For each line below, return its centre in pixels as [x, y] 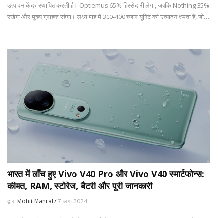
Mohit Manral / [37, 201]
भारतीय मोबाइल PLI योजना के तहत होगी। [54, 27]
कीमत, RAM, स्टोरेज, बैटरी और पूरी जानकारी [80, 186]
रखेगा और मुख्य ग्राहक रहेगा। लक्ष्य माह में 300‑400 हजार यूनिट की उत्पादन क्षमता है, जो [106, 16]
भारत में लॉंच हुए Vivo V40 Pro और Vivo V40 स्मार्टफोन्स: [106, 174]
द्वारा [12, 201]
